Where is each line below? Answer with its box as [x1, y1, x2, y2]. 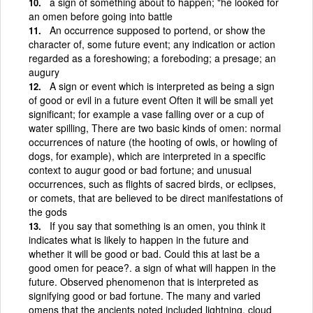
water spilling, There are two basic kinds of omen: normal [29, 120, 281, 135]
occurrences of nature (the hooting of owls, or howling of [29, 134, 277, 149]
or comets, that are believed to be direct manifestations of [29, 190, 283, 205]
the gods [29, 204, 67, 219]
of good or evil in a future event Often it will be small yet [29, 92, 273, 107]
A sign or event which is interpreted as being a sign [50, 78, 275, 93]
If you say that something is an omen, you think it [50, 218, 265, 233]
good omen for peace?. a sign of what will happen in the [29, 260, 276, 275]
